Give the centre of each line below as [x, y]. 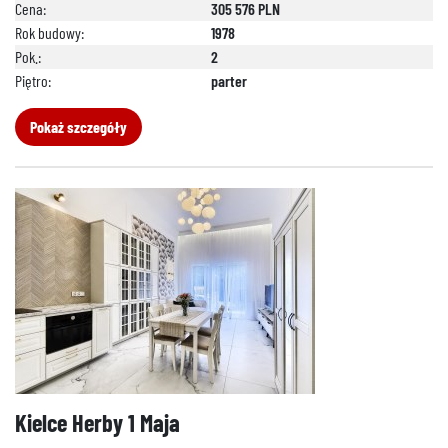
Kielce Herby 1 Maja [97, 422]
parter [229, 80]
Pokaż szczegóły [78, 126]
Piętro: [33, 80]
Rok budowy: [49, 32]
